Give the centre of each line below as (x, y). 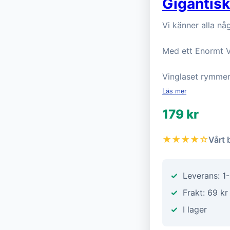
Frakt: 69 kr (205, 193)
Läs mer (174, 91)
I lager (195, 209)
